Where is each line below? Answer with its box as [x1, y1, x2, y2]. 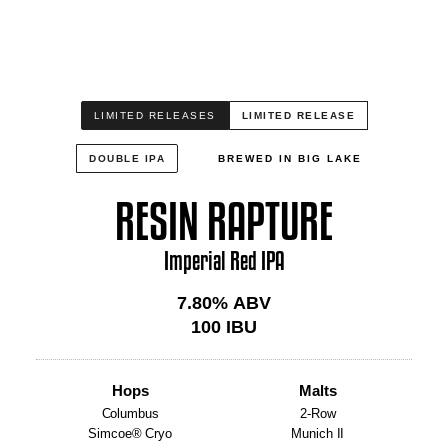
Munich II [291, 426, 345, 441]
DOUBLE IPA [89, 153, 165, 164]
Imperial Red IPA [163, 246, 285, 275]
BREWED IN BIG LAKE [218, 153, 362, 164]
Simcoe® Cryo [88, 426, 173, 441]
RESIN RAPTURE [115, 192, 333, 250]
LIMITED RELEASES [93, 110, 216, 121]
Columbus [101, 406, 159, 421]
